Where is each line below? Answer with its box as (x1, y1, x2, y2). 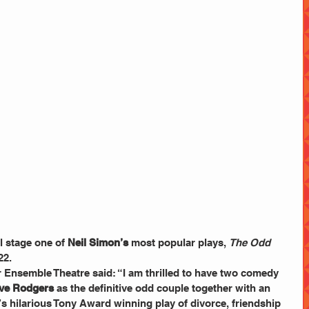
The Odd (229, 237, 273, 249)
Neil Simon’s (68, 237, 128, 249)
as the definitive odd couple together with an (54, 282, 273, 295)
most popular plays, (128, 237, 229, 249)
